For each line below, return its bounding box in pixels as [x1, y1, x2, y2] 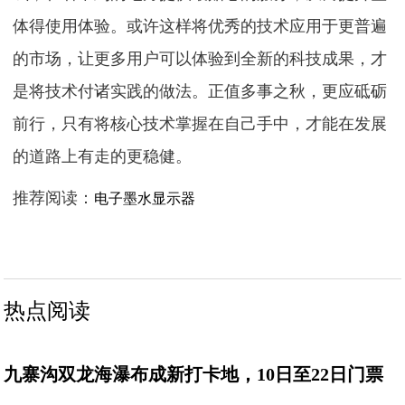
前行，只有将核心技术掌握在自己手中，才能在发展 [13, 115, 388, 133]
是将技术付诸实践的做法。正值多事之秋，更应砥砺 [13, 82, 388, 100]
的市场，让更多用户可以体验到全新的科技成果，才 [13, 50, 388, 68]
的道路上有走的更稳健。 [13, 147, 193, 165]
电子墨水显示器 [94, 191, 196, 206]
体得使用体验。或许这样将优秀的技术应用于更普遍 [13, 17, 388, 35]
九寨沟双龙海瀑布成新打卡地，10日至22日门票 [4, 364, 384, 384]
